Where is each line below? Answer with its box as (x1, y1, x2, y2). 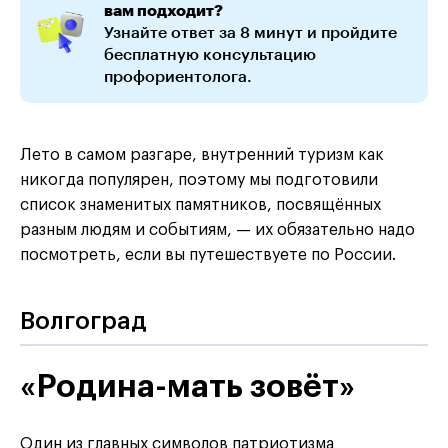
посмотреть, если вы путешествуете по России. (20, 246, 396, 263)
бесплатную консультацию (104, 43, 316, 63)
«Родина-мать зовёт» (20, 370, 355, 403)
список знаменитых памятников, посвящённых (20, 196, 381, 213)
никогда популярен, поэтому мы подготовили (20, 171, 378, 188)
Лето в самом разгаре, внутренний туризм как (20, 146, 384, 163)
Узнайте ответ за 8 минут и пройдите (104, 21, 397, 41)
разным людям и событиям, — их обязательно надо (20, 221, 415, 238)
